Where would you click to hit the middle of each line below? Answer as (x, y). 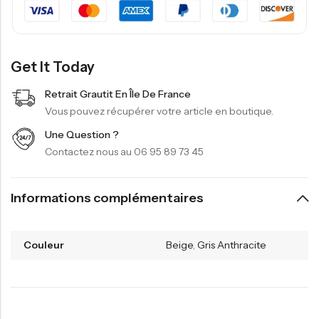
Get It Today (53, 67)
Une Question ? (82, 134)
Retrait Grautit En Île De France (118, 94)
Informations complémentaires (107, 198)
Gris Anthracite (232, 245)
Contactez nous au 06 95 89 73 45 (124, 151)
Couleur (44, 245)
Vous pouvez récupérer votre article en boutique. (159, 111)
